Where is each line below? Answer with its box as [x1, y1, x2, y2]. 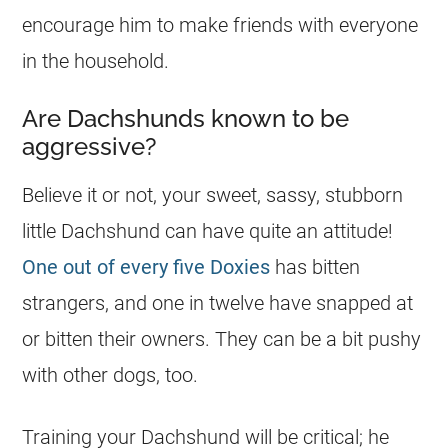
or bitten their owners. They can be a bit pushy [22, 326, 422, 351]
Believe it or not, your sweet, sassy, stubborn [22, 182, 404, 207]
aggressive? [22, 131, 158, 161]
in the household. [22, 48, 170, 73]
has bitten [270, 254, 361, 279]
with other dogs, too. [22, 362, 199, 387]
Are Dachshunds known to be [22, 103, 350, 133]
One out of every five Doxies [22, 254, 271, 279]
